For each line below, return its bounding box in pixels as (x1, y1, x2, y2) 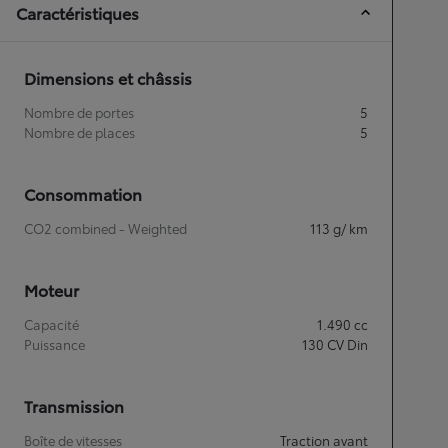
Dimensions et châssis (24, 65, 192, 89)
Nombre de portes (24, 102, 134, 121)
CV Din (327, 334, 368, 353)
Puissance (24, 334, 85, 353)
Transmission (24, 393, 124, 417)
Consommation (24, 181, 142, 205)
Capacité (24, 314, 79, 333)
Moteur (24, 277, 79, 301)
